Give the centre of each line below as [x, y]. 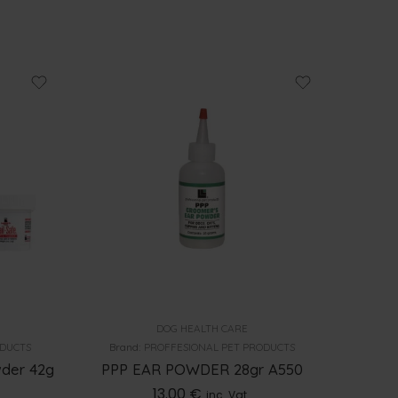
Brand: [127, 346]
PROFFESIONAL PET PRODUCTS [220, 346]
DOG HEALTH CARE [203, 328]
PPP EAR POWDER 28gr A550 [203, 369]
